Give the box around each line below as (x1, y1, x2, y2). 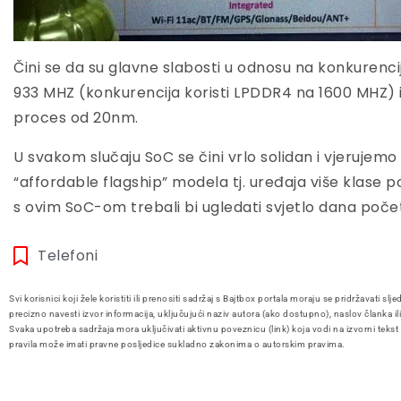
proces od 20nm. (13, 107, 139, 129)
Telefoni (38, 245, 98, 267)
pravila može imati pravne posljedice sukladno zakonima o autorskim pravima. (9, 339, 346, 350)
